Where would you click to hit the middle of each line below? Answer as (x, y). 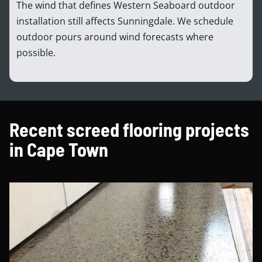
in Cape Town (59, 149)
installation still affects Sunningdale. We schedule (125, 21)
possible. (36, 52)
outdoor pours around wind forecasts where (115, 37)
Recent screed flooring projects (129, 129)
